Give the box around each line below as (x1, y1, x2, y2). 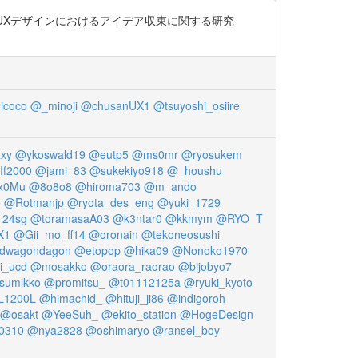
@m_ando (144, 178, 197, 194)
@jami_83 (35, 162, 86, 178)
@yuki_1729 (157, 194, 221, 210)
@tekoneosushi (141, 226, 220, 242)
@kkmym (165, 210, 213, 226)
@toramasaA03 (30, 210, 109, 226)
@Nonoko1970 (172, 242, 248, 258)
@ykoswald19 (14, 146, 86, 162)
